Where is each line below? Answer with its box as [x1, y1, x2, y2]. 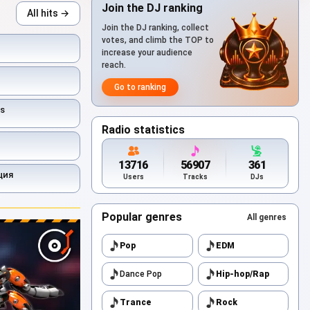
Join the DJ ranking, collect [102, 23, 209, 33]
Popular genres [102, 210, 182, 224]
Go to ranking [114, 82, 166, 92]
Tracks [182, 173, 208, 181]
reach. [102, 60, 126, 70]
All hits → [27, 7, 69, 19]
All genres [247, 212, 286, 222]
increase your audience [102, 48, 192, 57]
